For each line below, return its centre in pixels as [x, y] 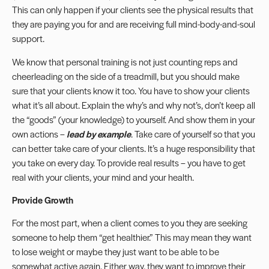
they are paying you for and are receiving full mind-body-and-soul [134, 24]
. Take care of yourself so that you [193, 133]
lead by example [99, 133]
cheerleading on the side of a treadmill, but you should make [126, 76]
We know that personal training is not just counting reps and [125, 61]
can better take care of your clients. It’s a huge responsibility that [134, 148]
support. [28, 38]
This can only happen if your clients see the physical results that [133, 10]
